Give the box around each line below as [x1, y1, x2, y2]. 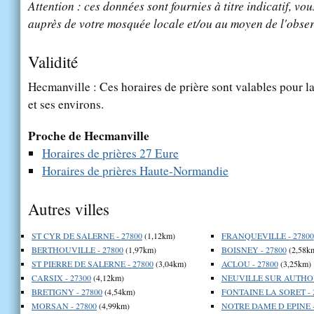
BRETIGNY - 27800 [32, 285, 102, 297]
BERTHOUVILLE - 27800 [32, 243, 123, 255]
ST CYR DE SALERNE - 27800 [32, 229, 142, 241]
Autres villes [28, 198, 109, 219]
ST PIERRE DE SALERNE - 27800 [32, 257, 153, 269]
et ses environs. [28, 95, 104, 112]
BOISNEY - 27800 [221, 243, 287, 255]
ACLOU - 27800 [221, 257, 278, 269]
